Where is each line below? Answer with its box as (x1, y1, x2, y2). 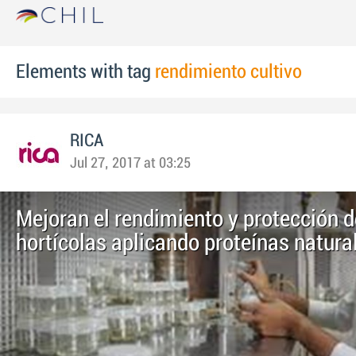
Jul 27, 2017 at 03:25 (70, 156, 191, 171)
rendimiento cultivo (155, 62, 302, 82)
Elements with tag (16, 62, 155, 82)
